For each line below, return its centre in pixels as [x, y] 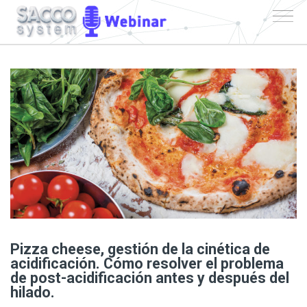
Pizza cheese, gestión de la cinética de [140, 249]
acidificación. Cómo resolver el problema [147, 263]
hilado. [33, 292]
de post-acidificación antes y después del [150, 278]
